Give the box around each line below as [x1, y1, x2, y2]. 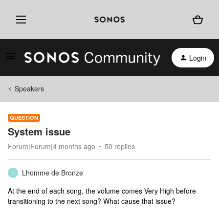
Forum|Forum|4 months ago [8, 141, 95, 151]
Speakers [15, 84, 44, 93]
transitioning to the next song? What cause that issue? [8, 196, 175, 206]
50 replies [105, 141, 135, 151]
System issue [8, 124, 70, 138]
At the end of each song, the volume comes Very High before [8, 186, 196, 196]
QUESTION [10, 114, 38, 121]
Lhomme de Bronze [22, 168, 83, 177]
